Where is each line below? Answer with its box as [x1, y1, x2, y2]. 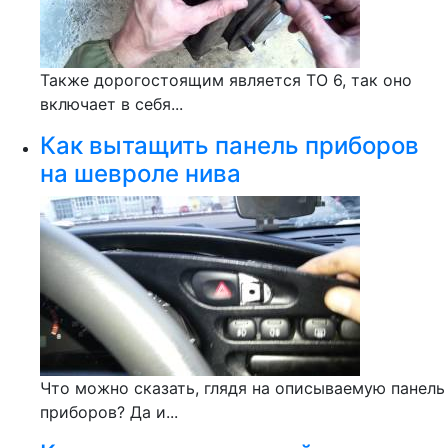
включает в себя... [40, 94, 183, 114]
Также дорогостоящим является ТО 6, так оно [40, 70, 412, 90]
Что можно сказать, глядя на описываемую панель [40, 378, 445, 398]
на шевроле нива [40, 159, 241, 188]
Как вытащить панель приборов [40, 131, 419, 160]
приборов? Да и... [40, 402, 178, 422]
